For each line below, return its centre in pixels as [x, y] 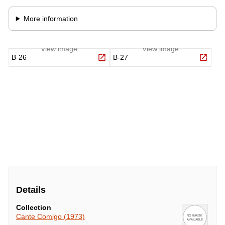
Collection [33, 208]
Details [31, 190]
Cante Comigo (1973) [50, 217]
